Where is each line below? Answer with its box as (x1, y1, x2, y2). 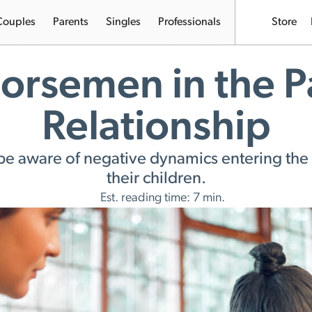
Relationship (41, 108, 271, 150)
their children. (106, 171, 206, 187)
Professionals (158, 17, 221, 28)
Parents (53, 17, 88, 28)
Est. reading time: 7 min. (100, 192, 225, 205)
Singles (106, 17, 141, 28)
